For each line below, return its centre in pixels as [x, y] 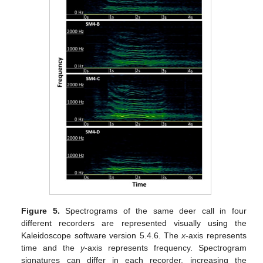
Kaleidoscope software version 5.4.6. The [102, 236]
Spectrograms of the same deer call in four [153, 211]
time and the [51, 248]
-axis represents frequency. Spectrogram [166, 248]
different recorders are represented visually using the [134, 223]
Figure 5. [41, 211]
